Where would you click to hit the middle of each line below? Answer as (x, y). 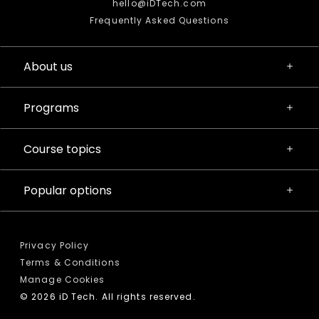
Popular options (68, 190)
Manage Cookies (63, 279)
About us (48, 66)
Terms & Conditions (70, 262)
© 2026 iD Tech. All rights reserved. (108, 296)
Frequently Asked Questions (159, 20)
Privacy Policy (55, 245)
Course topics (62, 149)
